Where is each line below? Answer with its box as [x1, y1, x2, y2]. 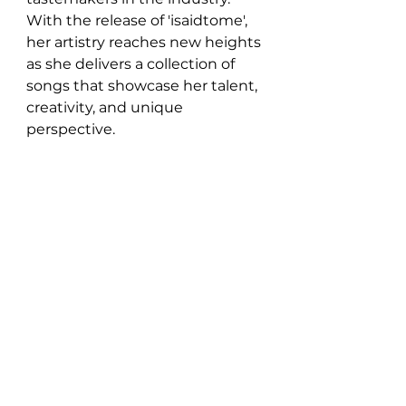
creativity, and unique [26, 98, 187, 116]
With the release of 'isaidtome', [26, 11, 251, 29]
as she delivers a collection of [26, 54, 238, 72]
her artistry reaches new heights [26, 33, 265, 51]
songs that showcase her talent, [26, 76, 261, 94]
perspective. [26, 120, 115, 138]
